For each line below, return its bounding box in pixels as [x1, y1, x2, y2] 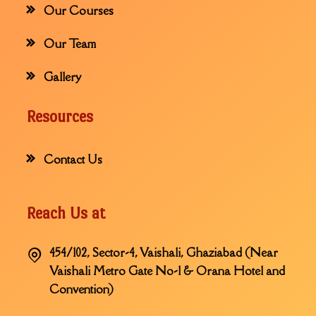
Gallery [44, 69, 82, 85]
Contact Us [44, 152, 103, 168]
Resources [26, 107, 94, 126]
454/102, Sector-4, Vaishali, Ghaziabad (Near [49, 245, 279, 261]
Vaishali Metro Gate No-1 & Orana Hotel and [49, 263, 286, 279]
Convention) [49, 281, 114, 298]
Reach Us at [26, 204, 107, 223]
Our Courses [44, 3, 114, 19]
